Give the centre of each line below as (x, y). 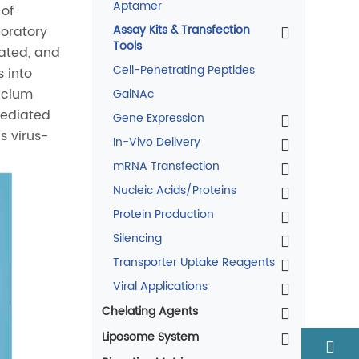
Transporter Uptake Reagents (194, 262)
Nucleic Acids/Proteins (174, 190)
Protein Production (163, 214)
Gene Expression (158, 118)
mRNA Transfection (166, 166)
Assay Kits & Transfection (181, 30)
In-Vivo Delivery (156, 142)
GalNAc (133, 94)
